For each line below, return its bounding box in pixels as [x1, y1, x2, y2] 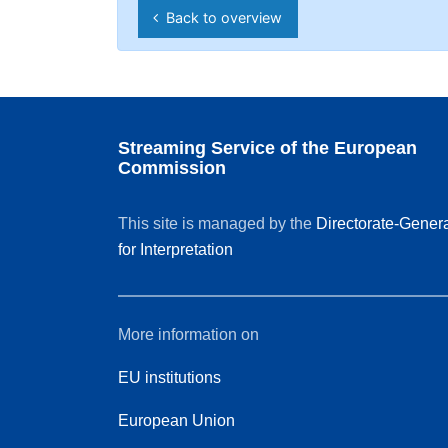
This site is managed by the [118, 215, 316, 232]
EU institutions [118, 369, 221, 386]
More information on [118, 326, 259, 343]
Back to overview [158, 8, 283, 26]
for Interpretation [118, 241, 233, 258]
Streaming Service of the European [118, 138, 417, 158]
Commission [118, 158, 226, 178]
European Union [118, 412, 235, 429]
